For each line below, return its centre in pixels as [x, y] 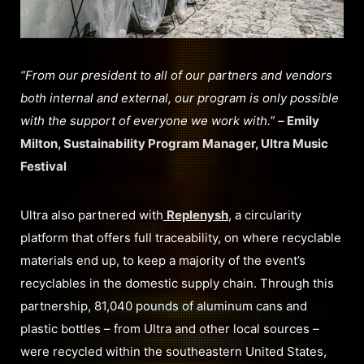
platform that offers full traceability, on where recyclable [181, 238]
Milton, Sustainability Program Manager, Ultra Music [174, 144]
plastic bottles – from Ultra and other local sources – [170, 329]
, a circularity [265, 215]
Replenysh [197, 215]
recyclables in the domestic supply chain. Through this [177, 284]
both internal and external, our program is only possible [180, 98]
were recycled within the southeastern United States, [173, 352]
